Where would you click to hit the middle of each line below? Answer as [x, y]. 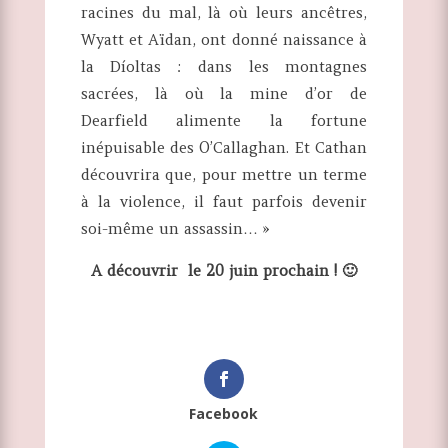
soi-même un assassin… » [175, 229]
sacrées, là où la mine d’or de [224, 94]
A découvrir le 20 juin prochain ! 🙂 [223, 271]
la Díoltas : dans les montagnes [224, 67]
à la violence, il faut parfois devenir [224, 202]
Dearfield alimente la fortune [224, 121]
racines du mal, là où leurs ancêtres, [224, 13]
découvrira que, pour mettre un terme [224, 175]
